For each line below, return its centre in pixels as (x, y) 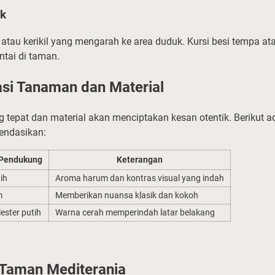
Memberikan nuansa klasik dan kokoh (127, 196)
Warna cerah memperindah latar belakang (135, 213)
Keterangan (140, 160)
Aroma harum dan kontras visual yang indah (140, 178)
